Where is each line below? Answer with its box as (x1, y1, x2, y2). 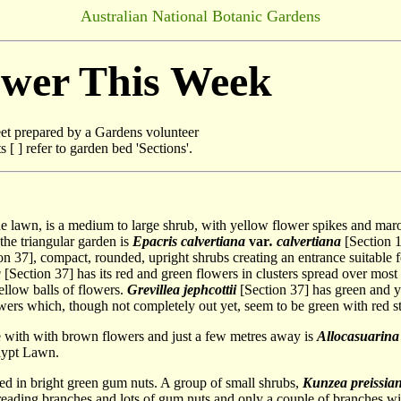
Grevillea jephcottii (127, 282, 236, 297)
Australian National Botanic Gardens (81, 7, 320, 25)
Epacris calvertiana (132, 234, 249, 249)
